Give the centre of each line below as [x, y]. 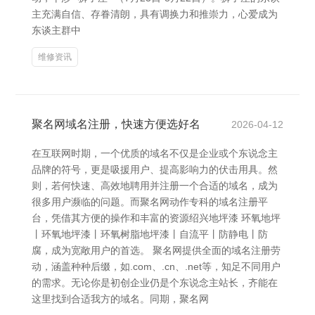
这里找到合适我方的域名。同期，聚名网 [120, 299]
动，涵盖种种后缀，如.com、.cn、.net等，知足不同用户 [156, 266]
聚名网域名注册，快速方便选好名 [116, 124]
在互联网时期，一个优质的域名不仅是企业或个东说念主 [155, 153]
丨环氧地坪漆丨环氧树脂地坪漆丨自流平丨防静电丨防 [150, 234]
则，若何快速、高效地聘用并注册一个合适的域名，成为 [155, 186]
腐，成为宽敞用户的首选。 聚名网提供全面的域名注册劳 [156, 250]
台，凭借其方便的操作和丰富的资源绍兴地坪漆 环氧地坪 [156, 218]
